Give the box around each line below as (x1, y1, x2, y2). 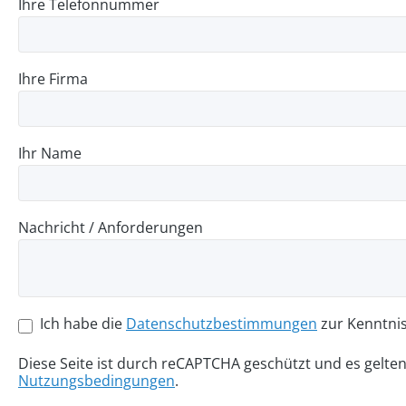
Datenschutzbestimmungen (126, 314, 317, 333)
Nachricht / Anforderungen (18, 217, 203, 237)
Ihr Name (18, 143, 82, 163)
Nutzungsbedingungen (18, 371, 175, 391)
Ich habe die (40, 314, 126, 333)
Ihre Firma (18, 69, 88, 89)
